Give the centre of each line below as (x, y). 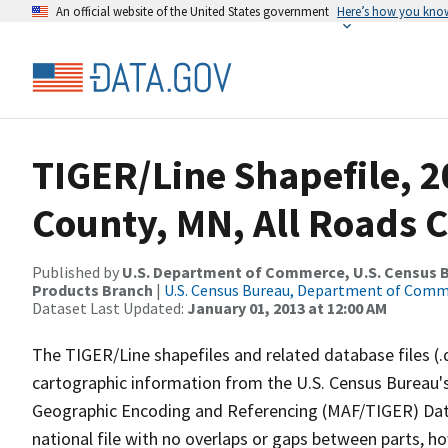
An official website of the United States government (192, 11)
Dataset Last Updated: (109, 308)
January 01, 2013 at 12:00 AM (287, 308)
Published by (77, 272)
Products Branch (92, 290)
